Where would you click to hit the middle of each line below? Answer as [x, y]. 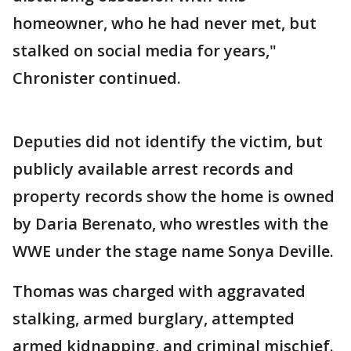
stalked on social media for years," [145, 50]
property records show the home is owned [174, 196]
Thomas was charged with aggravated [159, 291]
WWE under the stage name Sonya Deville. [173, 251]
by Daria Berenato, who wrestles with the [170, 223]
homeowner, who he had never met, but [165, 23]
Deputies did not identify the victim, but [168, 141]
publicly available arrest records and [153, 168]
